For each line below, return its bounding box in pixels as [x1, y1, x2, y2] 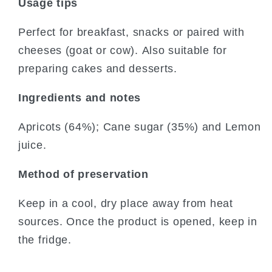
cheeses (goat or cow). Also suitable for [18, 44, 227, 56]
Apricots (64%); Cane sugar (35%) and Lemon [18, 120, 261, 133]
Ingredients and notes [18, 91, 141, 104]
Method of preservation [18, 168, 149, 180]
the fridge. [18, 233, 72, 246]
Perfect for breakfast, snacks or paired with [18, 25, 245, 38]
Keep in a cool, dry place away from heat [18, 197, 233, 209]
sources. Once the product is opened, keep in [18, 215, 257, 228]
